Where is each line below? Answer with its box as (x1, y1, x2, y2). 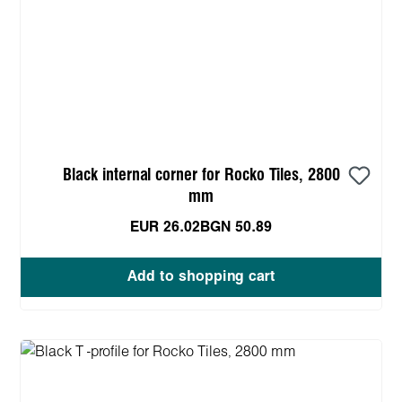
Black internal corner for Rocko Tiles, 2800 (62, 167, 340, 183)
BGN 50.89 (200, 220, 272, 234)
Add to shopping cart (127, 269, 275, 284)
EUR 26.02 (130, 220, 200, 234)
